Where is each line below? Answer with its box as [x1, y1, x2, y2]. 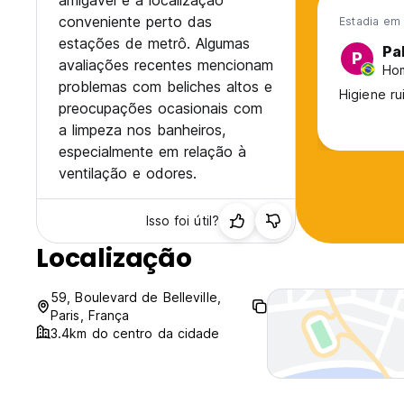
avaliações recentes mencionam [59, 56, 273, 75]
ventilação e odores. [59, 164, 197, 183]
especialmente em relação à [59, 142, 246, 161]
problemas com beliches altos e [59, 78, 272, 96]
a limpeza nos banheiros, [59, 121, 225, 140]
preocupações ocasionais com [59, 99, 262, 118]
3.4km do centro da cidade [50, 326, 220, 342]
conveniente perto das [59, 13, 212, 32]
